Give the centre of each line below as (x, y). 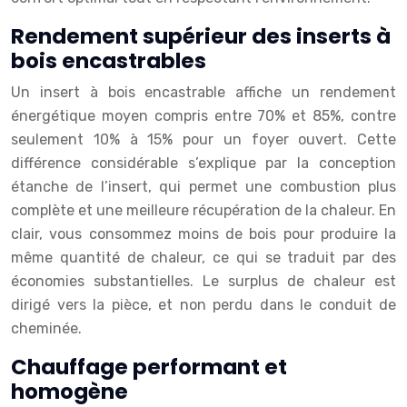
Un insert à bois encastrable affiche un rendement (203, 92)
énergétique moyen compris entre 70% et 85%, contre (203, 116)
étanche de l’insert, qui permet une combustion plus (203, 187)
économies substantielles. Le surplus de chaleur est (203, 281)
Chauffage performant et (149, 367)
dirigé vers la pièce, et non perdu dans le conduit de (203, 305)
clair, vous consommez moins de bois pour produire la (203, 234)
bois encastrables (109, 61)
